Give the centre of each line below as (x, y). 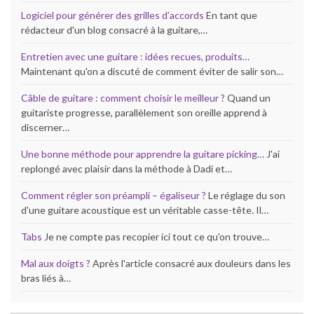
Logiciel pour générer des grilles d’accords (112, 15)
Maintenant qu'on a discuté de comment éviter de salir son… (152, 71)
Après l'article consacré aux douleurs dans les (191, 263)
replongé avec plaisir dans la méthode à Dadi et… (127, 168)
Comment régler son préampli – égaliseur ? (114, 195)
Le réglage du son (246, 195)
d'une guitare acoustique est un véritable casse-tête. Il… (145, 210)
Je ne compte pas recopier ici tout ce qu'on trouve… (156, 236)
